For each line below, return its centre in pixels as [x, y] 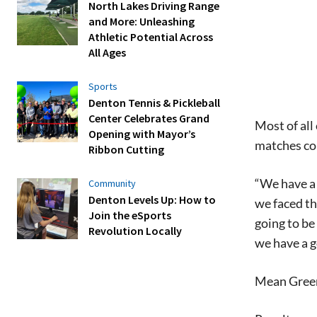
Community [113, 184]
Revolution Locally [136, 231]
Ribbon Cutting [127, 149]
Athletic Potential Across [151, 36]
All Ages [108, 52]
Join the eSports [130, 215]
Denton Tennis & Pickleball [155, 102]
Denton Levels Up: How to [152, 200]
